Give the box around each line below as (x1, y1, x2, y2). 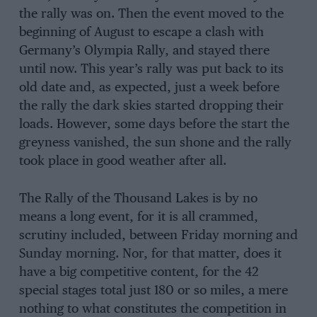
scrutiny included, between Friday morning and (18, 229, 298, 242)
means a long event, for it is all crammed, (18, 210, 258, 224)
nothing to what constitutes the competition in (18, 302, 287, 316)
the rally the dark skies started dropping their (18, 100, 284, 113)
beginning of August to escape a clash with (18, 26, 264, 40)
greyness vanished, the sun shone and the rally (18, 137, 292, 150)
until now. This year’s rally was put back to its (18, 63, 284, 76)
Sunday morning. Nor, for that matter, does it (18, 247, 282, 260)
